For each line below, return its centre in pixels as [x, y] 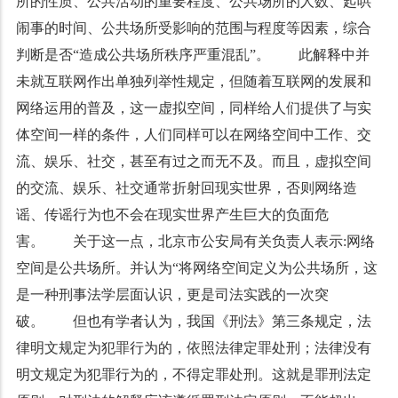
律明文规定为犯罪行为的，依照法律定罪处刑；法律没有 [193, 348]
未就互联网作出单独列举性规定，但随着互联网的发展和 [193, 81]
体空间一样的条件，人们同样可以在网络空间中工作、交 [193, 135]
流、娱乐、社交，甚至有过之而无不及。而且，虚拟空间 [193, 161]
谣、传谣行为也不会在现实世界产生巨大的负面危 [172, 215]
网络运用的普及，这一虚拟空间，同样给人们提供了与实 [193, 108]
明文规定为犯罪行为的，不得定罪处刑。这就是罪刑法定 [193, 374]
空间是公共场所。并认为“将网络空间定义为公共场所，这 [196, 268]
